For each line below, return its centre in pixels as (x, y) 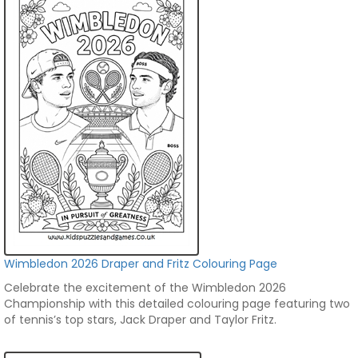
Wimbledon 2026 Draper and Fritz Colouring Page (141, 264)
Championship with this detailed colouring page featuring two (177, 304)
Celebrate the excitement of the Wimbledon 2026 (145, 288)
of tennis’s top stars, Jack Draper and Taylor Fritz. (140, 320)
